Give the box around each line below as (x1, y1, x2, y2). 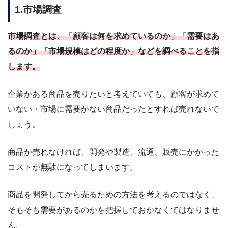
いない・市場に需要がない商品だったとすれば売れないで (8, 105, 219, 114)
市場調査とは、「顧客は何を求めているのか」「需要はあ (8, 32, 219, 41)
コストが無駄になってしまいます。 (8, 163, 138, 172)
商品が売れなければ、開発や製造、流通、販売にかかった (8, 148, 219, 157)
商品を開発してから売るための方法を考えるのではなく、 (8, 190, 219, 199)
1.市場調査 (15, 4, 62, 15)
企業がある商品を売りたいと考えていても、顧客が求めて (8, 90, 219, 99)
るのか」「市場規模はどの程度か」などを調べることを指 (8, 47, 219, 56)
